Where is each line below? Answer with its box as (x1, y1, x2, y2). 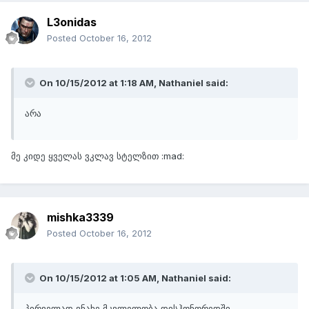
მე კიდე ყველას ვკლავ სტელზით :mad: (11, 150, 184, 162)
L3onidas (47, 15, 97, 30)
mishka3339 (47, 210, 114, 225)
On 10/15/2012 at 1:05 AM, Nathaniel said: (37, 272, 231, 284)
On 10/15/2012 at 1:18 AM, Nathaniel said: (37, 77, 228, 89)
